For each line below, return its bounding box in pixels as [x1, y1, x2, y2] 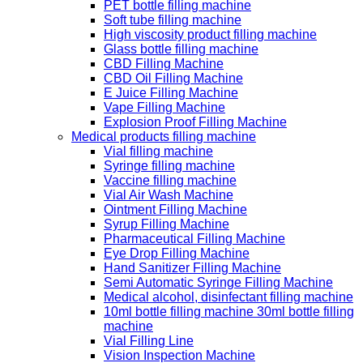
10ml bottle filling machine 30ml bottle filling [104, 305, 354, 319]
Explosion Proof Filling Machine [104, 115, 287, 130]
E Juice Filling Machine [104, 86, 238, 100]
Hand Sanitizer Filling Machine [104, 261, 281, 275]
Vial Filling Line [104, 334, 194, 348]
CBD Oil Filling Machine [104, 71, 243, 86]
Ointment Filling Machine [104, 203, 247, 217]
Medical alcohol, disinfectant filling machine [104, 290, 353, 305]
